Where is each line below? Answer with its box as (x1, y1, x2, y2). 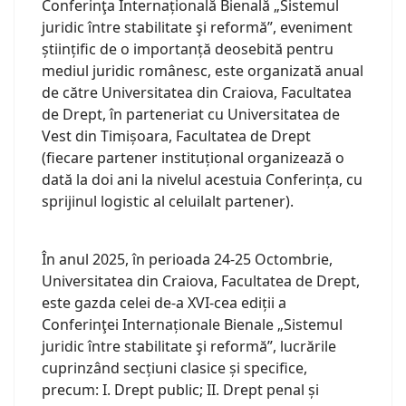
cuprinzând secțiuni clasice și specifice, (42, 358, 307, 379)
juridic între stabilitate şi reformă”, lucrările (42, 336, 336, 357)
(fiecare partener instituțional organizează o (42, 148, 344, 169)
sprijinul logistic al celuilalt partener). (42, 191, 294, 212)
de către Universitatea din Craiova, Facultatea (42, 82, 352, 103)
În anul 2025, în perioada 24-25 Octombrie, (42, 249, 333, 270)
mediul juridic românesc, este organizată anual (42, 61, 363, 82)
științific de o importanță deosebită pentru (42, 39, 333, 60)
